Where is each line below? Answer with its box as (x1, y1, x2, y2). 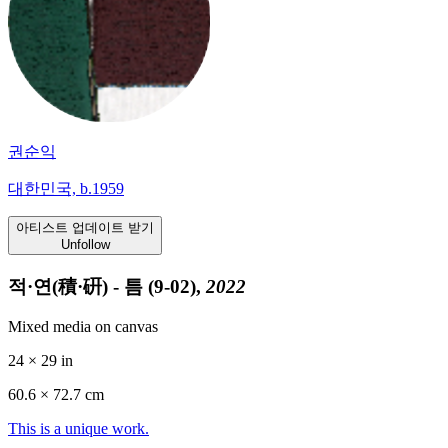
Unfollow (60, 236, 110, 252)
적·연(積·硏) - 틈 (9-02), (8, 275, 206, 297)
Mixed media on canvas (8, 318, 158, 336)
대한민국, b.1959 (8, 179, 124, 197)
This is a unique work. (8, 420, 149, 438)
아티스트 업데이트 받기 (16, 219, 154, 235)
